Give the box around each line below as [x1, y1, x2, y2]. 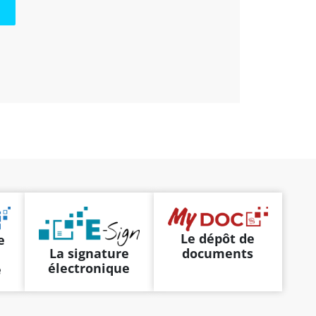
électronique [48, 259, 130, 276]
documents [182, 245, 254, 262]
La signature [49, 244, 129, 262]
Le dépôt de [181, 230, 255, 248]
